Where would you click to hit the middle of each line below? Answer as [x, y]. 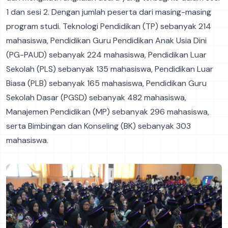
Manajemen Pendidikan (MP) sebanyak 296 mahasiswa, [108, 112]
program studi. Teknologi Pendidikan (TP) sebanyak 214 [109, 26]
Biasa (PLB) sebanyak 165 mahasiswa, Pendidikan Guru [106, 83]
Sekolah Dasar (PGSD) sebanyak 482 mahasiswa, [96, 98]
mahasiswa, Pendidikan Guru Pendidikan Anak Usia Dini [106, 41]
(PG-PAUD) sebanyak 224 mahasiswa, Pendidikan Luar [106, 55]
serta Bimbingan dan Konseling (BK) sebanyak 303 [98, 126]
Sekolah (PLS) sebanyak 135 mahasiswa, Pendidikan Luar [110, 69]
